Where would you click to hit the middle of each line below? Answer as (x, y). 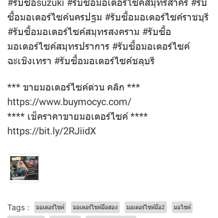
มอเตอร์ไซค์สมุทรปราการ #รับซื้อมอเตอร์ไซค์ (99, 46)
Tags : (18, 207)
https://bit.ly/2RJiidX (52, 131)
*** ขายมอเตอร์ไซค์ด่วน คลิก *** (74, 87)
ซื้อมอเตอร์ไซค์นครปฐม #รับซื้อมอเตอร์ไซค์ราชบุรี (108, 17)
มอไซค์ (182, 207)
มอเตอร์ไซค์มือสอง (95, 207)
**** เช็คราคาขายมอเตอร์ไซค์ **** (78, 116)
